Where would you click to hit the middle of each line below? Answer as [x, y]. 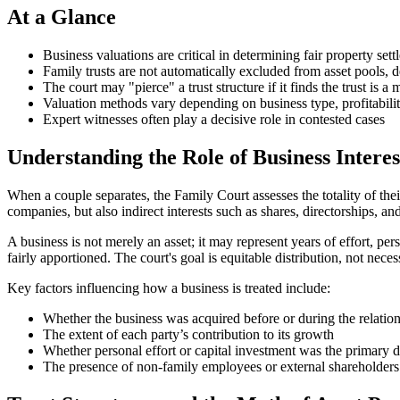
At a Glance [62, 17]
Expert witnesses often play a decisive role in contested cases [214, 120]
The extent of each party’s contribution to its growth [188, 335]
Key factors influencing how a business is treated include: [169, 288]
